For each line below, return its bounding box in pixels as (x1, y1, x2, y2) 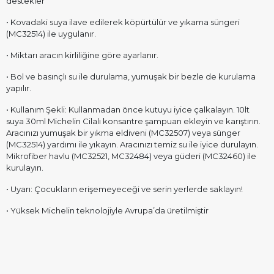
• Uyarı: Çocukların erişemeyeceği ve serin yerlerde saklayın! (6, 184, 243, 194)
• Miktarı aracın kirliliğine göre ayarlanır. (6, 50, 158, 60)
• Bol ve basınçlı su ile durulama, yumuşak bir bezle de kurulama (6, 72, 256, 81)
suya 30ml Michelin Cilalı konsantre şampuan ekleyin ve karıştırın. (6, 116, 261, 126)
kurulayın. (6, 163, 43, 172)
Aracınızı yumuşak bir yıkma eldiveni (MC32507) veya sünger (6, 128, 240, 138)
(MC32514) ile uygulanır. (6, 29, 96, 39)
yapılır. (6, 83, 31, 93)
